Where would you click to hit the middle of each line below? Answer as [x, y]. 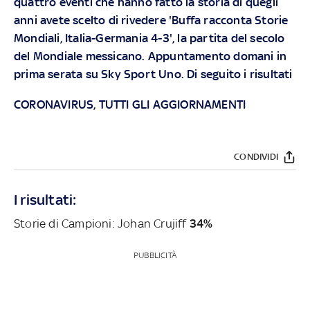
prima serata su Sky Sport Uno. [101, 74]
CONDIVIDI [256, 157]
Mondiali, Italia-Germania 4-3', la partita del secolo [149, 38]
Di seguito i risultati [240, 74]
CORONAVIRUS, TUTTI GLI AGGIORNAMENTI [130, 104]
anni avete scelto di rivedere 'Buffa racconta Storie [151, 20]
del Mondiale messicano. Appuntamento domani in [151, 56]
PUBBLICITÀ [155, 255]
